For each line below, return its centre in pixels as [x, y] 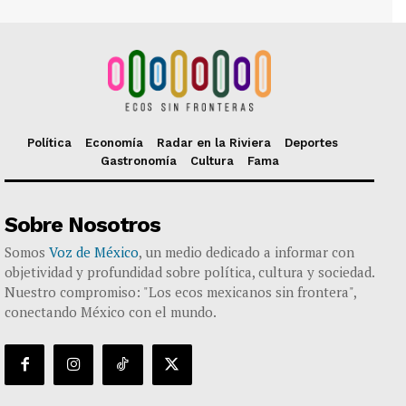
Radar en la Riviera [214, 143]
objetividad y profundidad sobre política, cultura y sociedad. [189, 272]
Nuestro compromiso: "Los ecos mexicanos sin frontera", [180, 292]
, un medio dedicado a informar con [246, 252]
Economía [114, 143]
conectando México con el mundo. [111, 312]
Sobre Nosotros [82, 225]
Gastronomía [138, 161]
